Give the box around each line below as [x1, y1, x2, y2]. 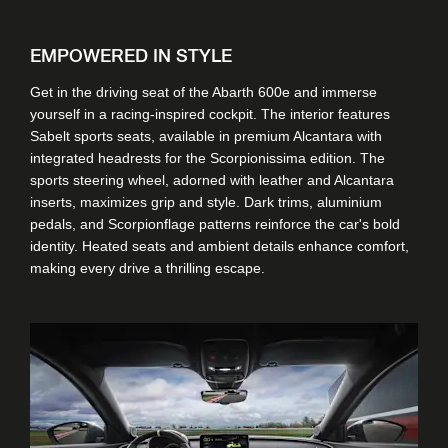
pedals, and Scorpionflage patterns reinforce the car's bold [30, 215, 400, 232]
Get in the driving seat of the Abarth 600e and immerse [30, 83, 377, 100]
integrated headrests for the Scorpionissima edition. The [30, 149, 385, 166]
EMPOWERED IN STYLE [30, 46, 232, 66]
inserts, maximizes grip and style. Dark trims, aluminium [30, 193, 382, 210]
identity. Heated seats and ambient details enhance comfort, [30, 237, 409, 254]
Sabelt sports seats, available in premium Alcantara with [30, 127, 382, 144]
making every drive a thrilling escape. [30, 259, 265, 276]
